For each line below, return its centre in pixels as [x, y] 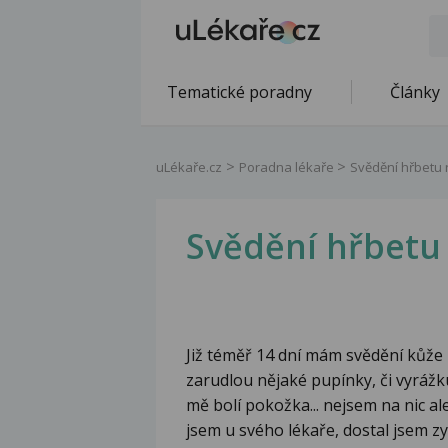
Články [415, 92]
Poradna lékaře [288, 167]
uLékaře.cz [189, 167]
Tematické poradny [239, 92]
